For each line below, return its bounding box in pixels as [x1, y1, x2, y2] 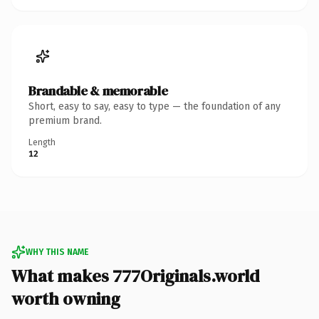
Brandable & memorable [28, 81, 168, 100]
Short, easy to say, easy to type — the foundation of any [28, 100, 281, 113]
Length [28, 137, 56, 147]
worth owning [11, 286, 120, 310]
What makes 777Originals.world [11, 263, 260, 288]
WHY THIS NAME [26, 246, 88, 257]
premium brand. [28, 114, 102, 127]
